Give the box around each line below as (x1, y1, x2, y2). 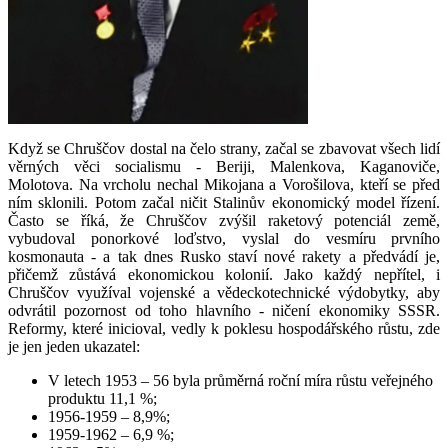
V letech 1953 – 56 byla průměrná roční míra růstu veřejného (48, 371, 433, 389)
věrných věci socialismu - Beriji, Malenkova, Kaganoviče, (8, 157, 440, 175)
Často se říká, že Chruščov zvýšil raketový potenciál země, (8, 211, 440, 229)
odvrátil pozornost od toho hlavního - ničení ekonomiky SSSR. (8, 301, 440, 319)
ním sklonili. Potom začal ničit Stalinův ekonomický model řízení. (8, 193, 440, 211)
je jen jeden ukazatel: (8, 337, 140, 355)
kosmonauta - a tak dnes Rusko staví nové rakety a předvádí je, (8, 247, 440, 265)
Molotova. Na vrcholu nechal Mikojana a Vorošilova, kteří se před (8, 175, 440, 193)
